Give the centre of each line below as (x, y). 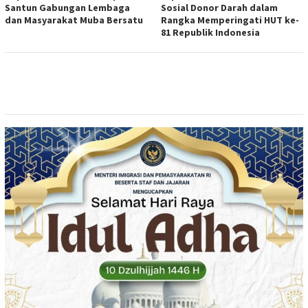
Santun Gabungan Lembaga (67, 8)
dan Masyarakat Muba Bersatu (74, 20)
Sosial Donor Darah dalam (219, 8)
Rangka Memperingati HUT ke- (230, 20)
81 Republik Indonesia (210, 33)
